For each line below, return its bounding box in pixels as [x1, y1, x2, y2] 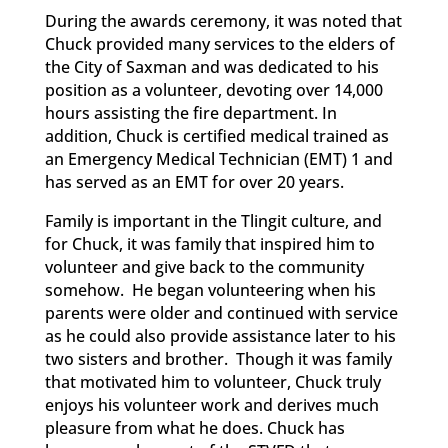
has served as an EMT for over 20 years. [44, 170, 344, 193]
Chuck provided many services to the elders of [44, 32, 395, 55]
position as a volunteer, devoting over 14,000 [44, 78, 383, 101]
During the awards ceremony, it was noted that [44, 9, 402, 32]
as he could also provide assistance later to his [44, 324, 396, 347]
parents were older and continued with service [44, 301, 398, 324]
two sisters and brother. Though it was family [44, 347, 392, 370]
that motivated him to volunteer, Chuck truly [44, 370, 381, 393]
